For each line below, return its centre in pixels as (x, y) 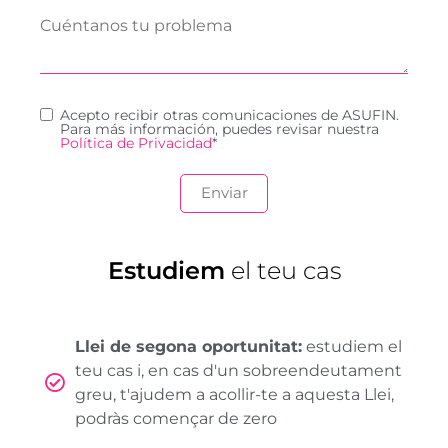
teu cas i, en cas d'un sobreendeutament (238, 370)
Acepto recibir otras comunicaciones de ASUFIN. (229, 115)
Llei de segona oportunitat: (188, 346)
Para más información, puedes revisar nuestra (219, 129)
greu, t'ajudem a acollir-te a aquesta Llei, (234, 394)
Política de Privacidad (136, 143)
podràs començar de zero (175, 418)
